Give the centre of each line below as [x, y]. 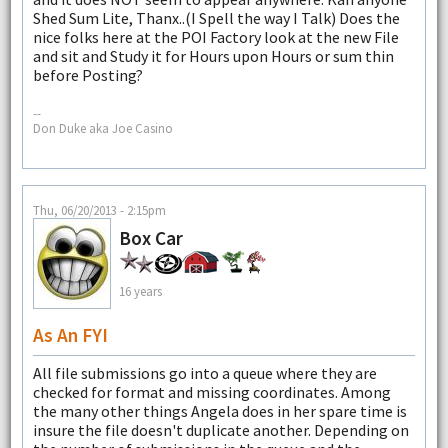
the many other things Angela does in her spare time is [219, 410]
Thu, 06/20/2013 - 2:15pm [99, 209]
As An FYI [70, 334]
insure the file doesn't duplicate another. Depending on [220, 429]
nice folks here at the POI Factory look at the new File [215, 37]
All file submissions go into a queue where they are [204, 372]
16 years [140, 290]
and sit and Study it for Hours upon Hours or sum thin [213, 56]
